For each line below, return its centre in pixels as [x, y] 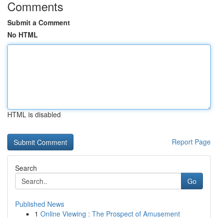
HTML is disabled [34, 114]
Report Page [191, 142]
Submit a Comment [39, 22]
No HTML [23, 35]
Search [26, 168]
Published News [40, 204]
